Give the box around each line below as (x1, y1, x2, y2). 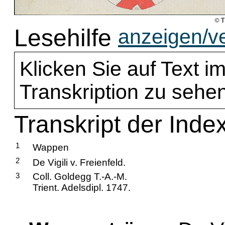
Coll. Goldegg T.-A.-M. (33, 171, 127, 182)
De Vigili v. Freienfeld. (33, 157, 126, 168)
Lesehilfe (14, 25, 111, 51)
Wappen (33, 142, 69, 153)
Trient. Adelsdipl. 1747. (33, 182, 131, 193)
